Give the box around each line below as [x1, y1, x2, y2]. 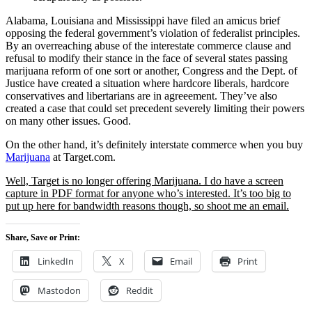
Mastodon [38, 283, 81, 297]
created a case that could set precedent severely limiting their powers [6, 102, 304, 114]
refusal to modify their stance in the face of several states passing [6, 52, 288, 64]
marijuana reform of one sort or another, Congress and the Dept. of [6, 64, 297, 77]
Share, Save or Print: [6, 232, 80, 242]
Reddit [126, 283, 153, 297]
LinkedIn [38, 254, 74, 267]
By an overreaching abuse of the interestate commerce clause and [6, 39, 291, 52]
